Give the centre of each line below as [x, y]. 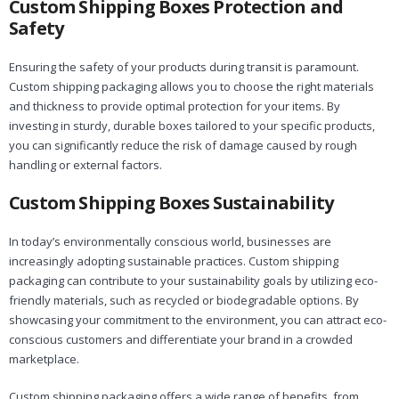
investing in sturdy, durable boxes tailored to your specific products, [192, 126]
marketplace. [44, 359]
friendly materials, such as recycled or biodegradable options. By [184, 301]
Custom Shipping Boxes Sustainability [171, 203]
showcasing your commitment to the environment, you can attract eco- [198, 320]
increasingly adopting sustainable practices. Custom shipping [174, 261]
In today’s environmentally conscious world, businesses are [170, 242]
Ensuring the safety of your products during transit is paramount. [184, 67]
